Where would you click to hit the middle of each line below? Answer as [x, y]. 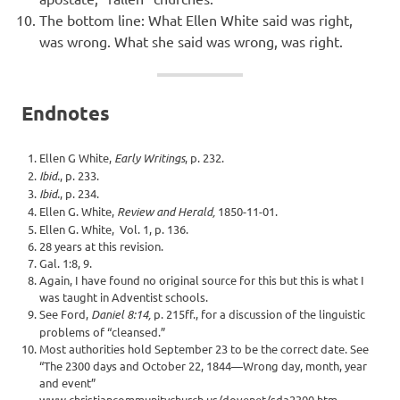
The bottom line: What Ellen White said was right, [196, 20]
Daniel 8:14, [121, 315]
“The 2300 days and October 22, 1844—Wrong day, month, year [203, 366]
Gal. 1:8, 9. [66, 263]
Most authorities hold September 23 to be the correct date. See [204, 349]
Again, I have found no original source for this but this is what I [202, 280]
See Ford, [65, 314]
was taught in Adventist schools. [125, 297]
